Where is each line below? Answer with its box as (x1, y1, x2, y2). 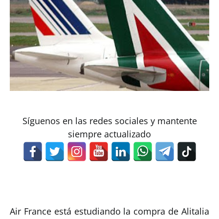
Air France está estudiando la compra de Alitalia (10, 205, 209, 217)
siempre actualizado (68, 128, 151, 140)
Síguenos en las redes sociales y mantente (22, 114, 197, 127)
